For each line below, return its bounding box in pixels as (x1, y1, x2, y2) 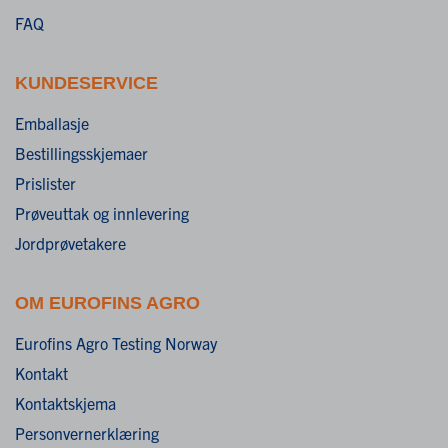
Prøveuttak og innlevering (15, 202, 189, 223)
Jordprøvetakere (15, 232, 126, 253)
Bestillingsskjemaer (15, 142, 148, 163)
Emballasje (15, 112, 89, 133)
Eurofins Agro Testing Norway (15, 332, 217, 353)
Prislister (15, 172, 76, 193)
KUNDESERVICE (15, 72, 158, 93)
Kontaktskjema (15, 392, 116, 413)
